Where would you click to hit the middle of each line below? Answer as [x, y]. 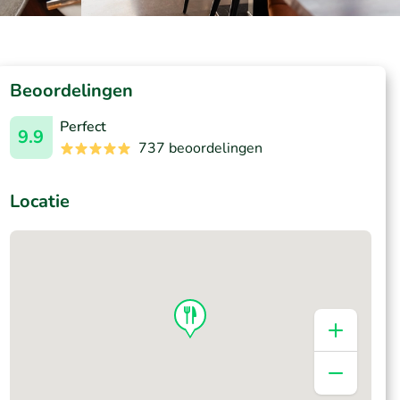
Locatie [39, 201]
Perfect [83, 127]
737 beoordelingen [200, 148]
